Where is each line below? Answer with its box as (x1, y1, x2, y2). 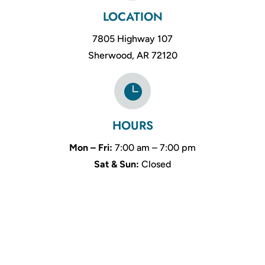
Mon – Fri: (69, 142, 112, 154)
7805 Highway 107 (92, 33, 173, 45)
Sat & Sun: (94, 159, 139, 170)
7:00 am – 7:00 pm (112, 142, 196, 154)
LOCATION (102, 8, 163, 26)
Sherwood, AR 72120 (88, 50, 177, 62)
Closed (139, 159, 171, 170)
